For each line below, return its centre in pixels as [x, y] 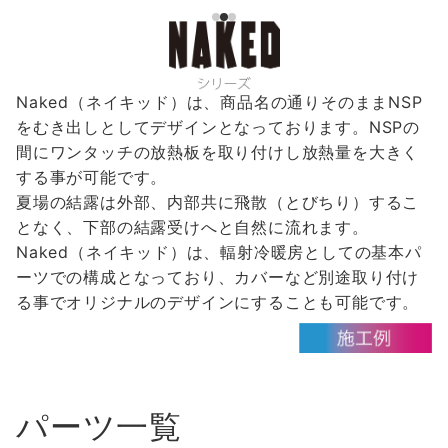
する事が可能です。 [92, 177]
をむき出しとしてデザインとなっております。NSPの [218, 127]
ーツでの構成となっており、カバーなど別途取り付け [218, 277]
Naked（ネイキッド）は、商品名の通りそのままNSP [219, 102]
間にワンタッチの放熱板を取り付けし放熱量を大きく [218, 152]
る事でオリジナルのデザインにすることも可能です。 [218, 302]
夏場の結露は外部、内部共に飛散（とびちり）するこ [218, 202]
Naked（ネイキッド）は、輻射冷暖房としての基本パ [219, 252]
